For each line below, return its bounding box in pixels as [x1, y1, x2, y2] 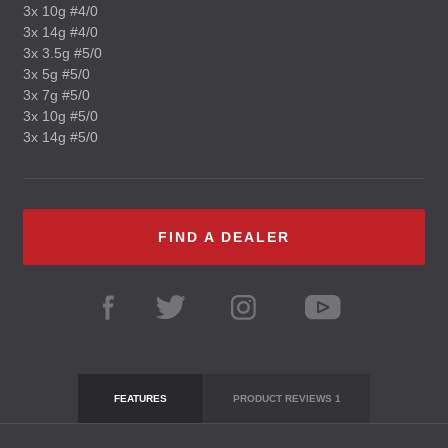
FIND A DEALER [158, 229, 290, 245]
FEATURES [113, 393, 167, 404]
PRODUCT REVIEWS [232, 393, 335, 404]
